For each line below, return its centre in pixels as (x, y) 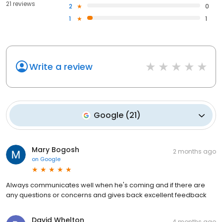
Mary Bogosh (55, 150)
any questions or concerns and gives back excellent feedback (106, 195)
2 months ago (194, 152)
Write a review (61, 67)
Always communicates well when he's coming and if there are (106, 185)
